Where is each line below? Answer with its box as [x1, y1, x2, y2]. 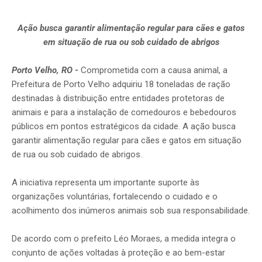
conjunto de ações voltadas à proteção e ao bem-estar [12, 247, 225, 258]
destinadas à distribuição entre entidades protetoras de [12, 93, 225, 104]
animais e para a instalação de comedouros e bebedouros [12, 107, 236, 118]
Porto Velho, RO [12, 65, 73, 76]
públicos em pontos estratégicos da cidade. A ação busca [12, 121, 236, 132]
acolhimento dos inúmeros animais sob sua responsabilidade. [12, 205, 250, 216]
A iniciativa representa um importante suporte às [12, 177, 199, 188]
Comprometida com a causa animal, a [81, 65, 227, 76]
